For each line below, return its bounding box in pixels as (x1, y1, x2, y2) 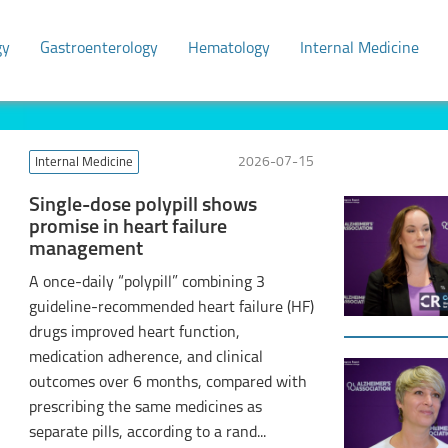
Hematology (187, 41, 270, 58)
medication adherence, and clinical (28, 350, 263, 366)
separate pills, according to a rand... (28, 425, 266, 441)
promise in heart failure (28, 218, 227, 238)
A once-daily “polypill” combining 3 (28, 275, 265, 291)
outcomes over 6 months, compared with (28, 375, 307, 391)
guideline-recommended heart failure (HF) (28, 300, 314, 316)
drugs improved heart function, (28, 325, 240, 341)
